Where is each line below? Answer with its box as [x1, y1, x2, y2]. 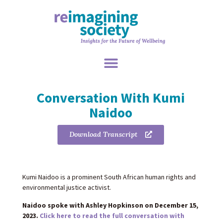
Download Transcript [69, 130, 138, 139]
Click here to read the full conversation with [39, 211, 184, 220]
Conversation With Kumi [37, 89, 185, 107]
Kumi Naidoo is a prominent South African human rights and [22, 172, 196, 182]
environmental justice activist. [22, 183, 111, 192]
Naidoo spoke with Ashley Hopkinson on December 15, [22, 200, 198, 210]
